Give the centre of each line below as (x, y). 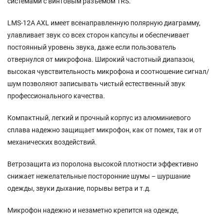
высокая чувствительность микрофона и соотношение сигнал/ (108, 71)
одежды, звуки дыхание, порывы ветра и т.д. (79, 188)
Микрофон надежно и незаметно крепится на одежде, (93, 210)
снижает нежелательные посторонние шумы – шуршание (99, 176)
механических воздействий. (52, 142)
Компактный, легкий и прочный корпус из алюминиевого (99, 118)
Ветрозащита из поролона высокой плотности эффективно (103, 164)
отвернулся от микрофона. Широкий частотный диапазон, (101, 59)
